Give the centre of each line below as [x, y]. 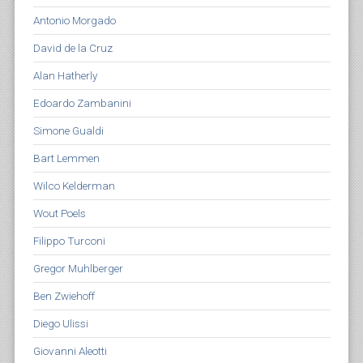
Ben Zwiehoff [64, 296]
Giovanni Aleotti [70, 351]
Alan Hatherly [65, 75]
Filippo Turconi [69, 241]
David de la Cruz [73, 48]
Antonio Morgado [74, 20]
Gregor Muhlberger [78, 268]
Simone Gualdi [68, 130]
